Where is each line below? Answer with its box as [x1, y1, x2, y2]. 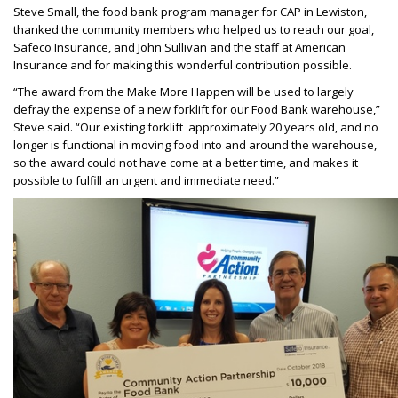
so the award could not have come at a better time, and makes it [13, 155, 358, 171]
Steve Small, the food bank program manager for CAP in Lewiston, [13, 4, 367, 20]
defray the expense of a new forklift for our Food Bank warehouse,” [13, 101, 380, 117]
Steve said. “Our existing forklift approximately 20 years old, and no [13, 119, 378, 135]
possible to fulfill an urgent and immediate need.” [13, 172, 279, 188]
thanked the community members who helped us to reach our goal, [13, 21, 374, 37]
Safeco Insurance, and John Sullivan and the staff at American [13, 39, 346, 55]
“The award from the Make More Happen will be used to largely [13, 84, 354, 99]
